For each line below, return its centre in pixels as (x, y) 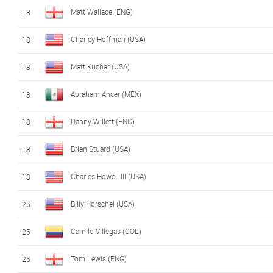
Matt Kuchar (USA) (101, 66)
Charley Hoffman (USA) (108, 39)
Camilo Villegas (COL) (106, 231)
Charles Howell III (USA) (109, 176)
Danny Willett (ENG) (103, 121)
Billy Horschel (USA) (103, 203)
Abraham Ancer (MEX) (106, 94)
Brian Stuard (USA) (101, 148)
